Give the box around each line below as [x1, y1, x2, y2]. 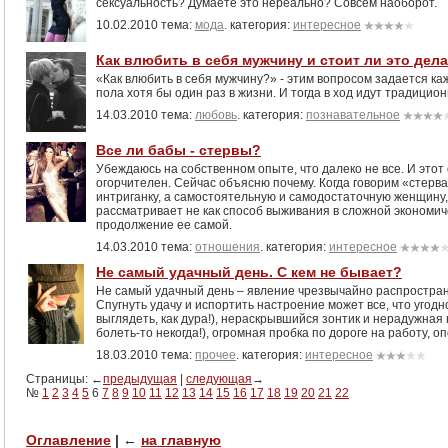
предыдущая [103, 372, 177, 386]
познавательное [306, 108, 400, 122]
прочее [195, 348, 236, 362]
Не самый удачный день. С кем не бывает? [96, 264, 402, 280]
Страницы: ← [26, 372, 103, 386]
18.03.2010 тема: [96, 348, 195, 362]
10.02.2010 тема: [96, 18, 195, 32]
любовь [195, 108, 237, 122]
